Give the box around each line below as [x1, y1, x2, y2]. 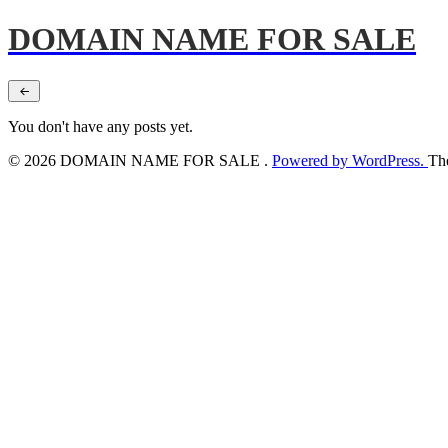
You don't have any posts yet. [8, 117, 193, 135]
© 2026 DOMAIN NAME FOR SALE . [8, 151, 272, 169]
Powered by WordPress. [272, 151, 428, 169]
